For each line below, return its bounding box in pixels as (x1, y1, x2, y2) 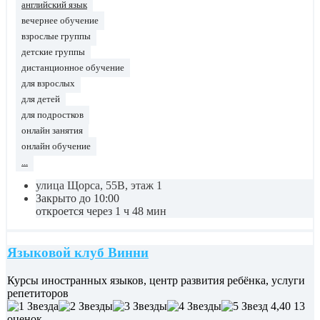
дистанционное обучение (21, 62, 124, 73)
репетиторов (7, 287, 69, 300)
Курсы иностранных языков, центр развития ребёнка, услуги (7, 274, 305, 287)
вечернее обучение (21, 15, 99, 26)
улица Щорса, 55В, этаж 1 (36, 179, 162, 191)
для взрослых (21, 78, 75, 89)
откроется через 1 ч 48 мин (36, 204, 166, 217)
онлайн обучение (21, 141, 91, 151)
